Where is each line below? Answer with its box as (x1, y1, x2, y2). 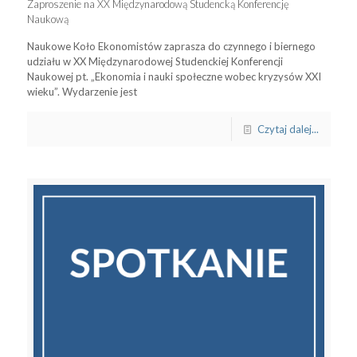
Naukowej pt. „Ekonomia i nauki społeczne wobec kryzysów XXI (26, 69, 321, 83)
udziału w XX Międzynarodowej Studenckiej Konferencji (26, 54, 283, 68)
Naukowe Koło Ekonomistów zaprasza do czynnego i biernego (26, 39, 316, 53)
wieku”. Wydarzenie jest (26, 84, 137, 98)
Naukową (26, 12, 69, 25)
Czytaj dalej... (257, 122, 319, 135)
